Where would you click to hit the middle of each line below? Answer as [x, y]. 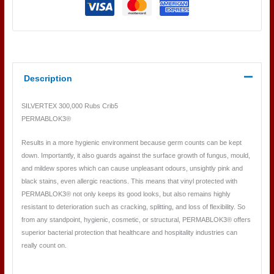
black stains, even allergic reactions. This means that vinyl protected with [129, 181]
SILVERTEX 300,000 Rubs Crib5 [69, 106]
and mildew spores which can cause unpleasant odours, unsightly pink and [132, 168]
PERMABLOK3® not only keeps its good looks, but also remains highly [126, 194]
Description [48, 78]
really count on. [44, 245]
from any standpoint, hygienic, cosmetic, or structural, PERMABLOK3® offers [136, 219]
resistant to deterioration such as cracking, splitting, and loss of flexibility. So [133, 206]
